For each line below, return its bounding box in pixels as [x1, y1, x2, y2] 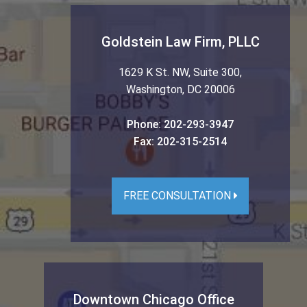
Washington [125, 82, 182, 96]
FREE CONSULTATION [123, 188, 234, 202]
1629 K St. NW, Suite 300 [119, 65, 240, 79]
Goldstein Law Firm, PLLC [101, 33, 260, 50]
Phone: [127, 117, 164, 131]
